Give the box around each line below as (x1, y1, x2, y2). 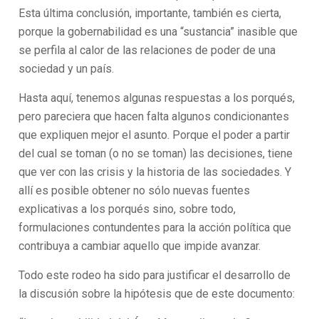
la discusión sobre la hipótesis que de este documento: (19, 287, 296, 300)
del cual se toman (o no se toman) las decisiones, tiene (19, 147, 293, 160)
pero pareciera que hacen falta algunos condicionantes (19, 110, 290, 123)
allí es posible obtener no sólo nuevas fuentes (19, 184, 251, 197)
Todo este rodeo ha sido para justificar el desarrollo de (19, 268, 291, 282)
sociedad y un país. (19, 62, 115, 75)
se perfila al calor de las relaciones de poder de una (19, 43, 276, 57)
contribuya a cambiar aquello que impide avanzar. (19, 239, 261, 253)
